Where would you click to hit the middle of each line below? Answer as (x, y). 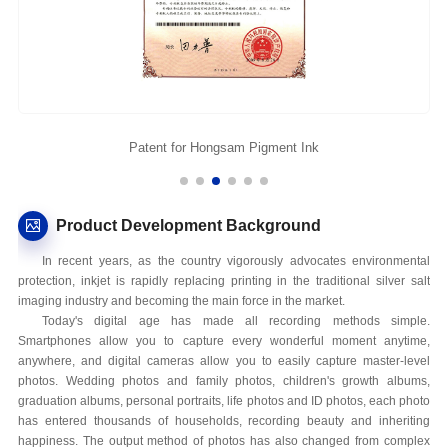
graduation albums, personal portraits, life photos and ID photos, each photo (224, 400)
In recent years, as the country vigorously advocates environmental (236, 260)
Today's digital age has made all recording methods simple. (236, 320)
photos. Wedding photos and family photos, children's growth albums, (224, 380)
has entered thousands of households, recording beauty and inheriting (224, 420)
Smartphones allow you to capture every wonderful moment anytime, (224, 340)
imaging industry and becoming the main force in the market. (181, 300)
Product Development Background (188, 226)
